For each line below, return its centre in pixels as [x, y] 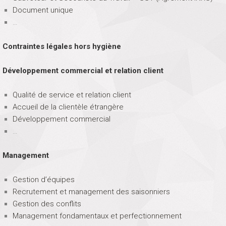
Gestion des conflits [47, 204]
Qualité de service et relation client [72, 95]
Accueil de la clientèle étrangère [68, 107]
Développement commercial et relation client [83, 70]
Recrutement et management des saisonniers [91, 191]
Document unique [43, 10]
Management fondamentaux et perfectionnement [97, 216]
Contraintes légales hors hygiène [62, 46]
